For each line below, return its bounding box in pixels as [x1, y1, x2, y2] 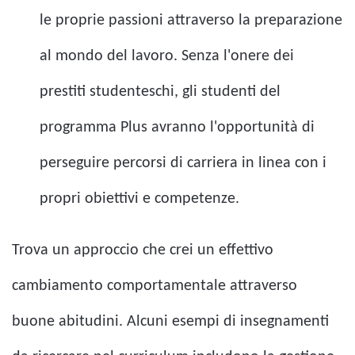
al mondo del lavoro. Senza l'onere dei [40, 48, 294, 64]
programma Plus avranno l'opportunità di [40, 119, 315, 136]
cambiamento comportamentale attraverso [12, 277, 297, 294]
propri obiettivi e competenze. [40, 190, 239, 207]
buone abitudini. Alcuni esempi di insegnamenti [12, 313, 329, 330]
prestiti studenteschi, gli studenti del [40, 83, 281, 100]
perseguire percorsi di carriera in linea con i [40, 155, 326, 171]
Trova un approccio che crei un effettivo [12, 242, 273, 258]
